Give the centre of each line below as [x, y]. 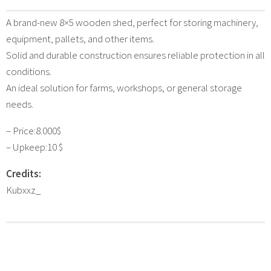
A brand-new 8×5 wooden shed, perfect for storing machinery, [132, 22]
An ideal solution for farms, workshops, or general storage [124, 87]
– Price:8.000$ [34, 130]
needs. [20, 104]
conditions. [29, 71]
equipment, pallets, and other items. [80, 38]
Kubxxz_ [24, 190]
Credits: [24, 173]
